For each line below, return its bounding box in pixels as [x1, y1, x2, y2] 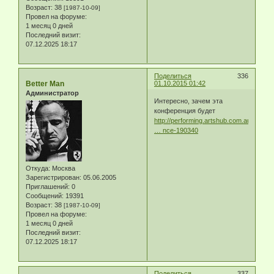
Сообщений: [26, 192, 64, 200]
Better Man [26, 79, 64, 88]
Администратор [26, 89, 79, 97]
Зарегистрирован [26, 174, 80, 182]
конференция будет [154, 107, 216, 115]
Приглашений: [26, 183, 70, 191]
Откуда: [26, 165, 50, 172]
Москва [50, 165, 75, 172]
